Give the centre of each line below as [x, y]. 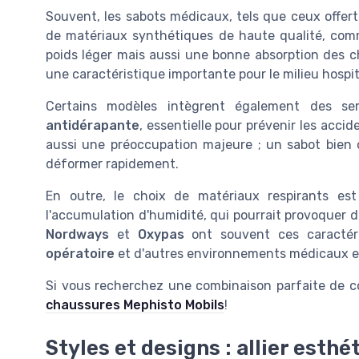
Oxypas [161, 235]
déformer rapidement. [112, 164]
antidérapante [93, 126]
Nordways [77, 235]
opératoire [80, 254]
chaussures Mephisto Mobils [135, 305]
